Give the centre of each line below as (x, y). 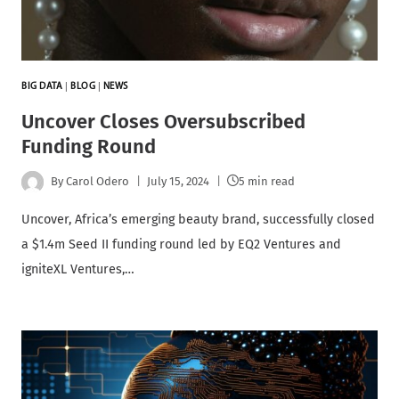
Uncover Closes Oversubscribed (163, 121)
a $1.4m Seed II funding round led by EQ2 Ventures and (181, 244)
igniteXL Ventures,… (78, 269)
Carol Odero (98, 182)
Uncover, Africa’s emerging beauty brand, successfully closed (198, 219)
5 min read (267, 182)
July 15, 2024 (179, 182)
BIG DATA (42, 86)
